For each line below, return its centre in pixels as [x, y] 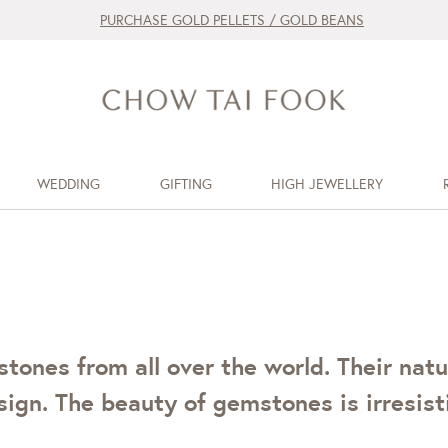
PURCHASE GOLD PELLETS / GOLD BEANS [232, 20]
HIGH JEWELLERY [327, 184]
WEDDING [68, 184]
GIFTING [185, 184]
